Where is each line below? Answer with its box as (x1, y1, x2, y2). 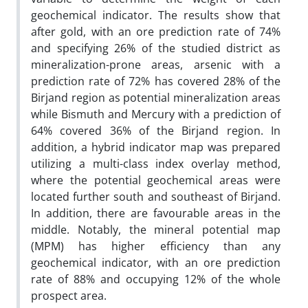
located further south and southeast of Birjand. (31, 188, 280, 204)
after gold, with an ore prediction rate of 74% (31, 23, 280, 39)
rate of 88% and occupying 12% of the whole (31, 271, 280, 287)
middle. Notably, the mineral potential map (31, 221, 280, 237)
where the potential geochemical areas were (31, 172, 280, 188)
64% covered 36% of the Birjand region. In (31, 122, 280, 138)
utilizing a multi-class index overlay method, (31, 155, 280, 171)
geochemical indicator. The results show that (31, 7, 280, 23)
